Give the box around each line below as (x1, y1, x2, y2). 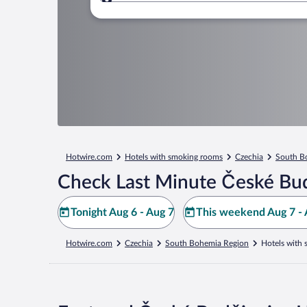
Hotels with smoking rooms (125, 153, 223, 161)
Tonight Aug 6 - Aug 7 (71, 207, 174, 218)
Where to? (129, 2, 180, 14)
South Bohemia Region (165, 239, 249, 247)
